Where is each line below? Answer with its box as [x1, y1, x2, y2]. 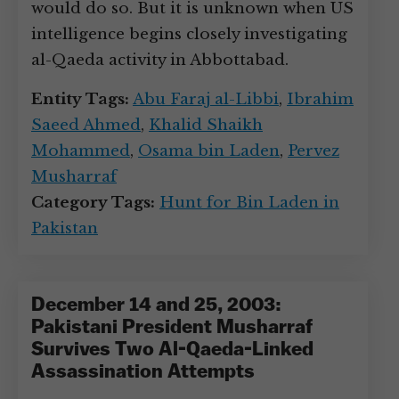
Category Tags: [31, 193, 155, 212]
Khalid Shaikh [149, 116, 263, 134]
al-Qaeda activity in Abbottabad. [31, 51, 289, 69]
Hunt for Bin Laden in [159, 193, 339, 212]
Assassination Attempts [31, 362, 255, 383]
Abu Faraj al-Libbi [133, 90, 279, 109]
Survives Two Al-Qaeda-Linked [31, 340, 313, 361]
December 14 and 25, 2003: [31, 296, 281, 316]
